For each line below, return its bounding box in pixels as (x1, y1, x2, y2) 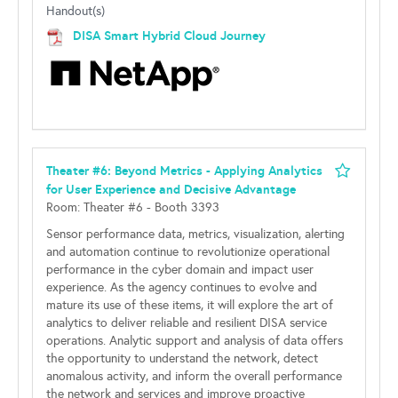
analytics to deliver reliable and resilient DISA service (46, 315, 327, 330)
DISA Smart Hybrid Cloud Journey (73, 28, 266, 44)
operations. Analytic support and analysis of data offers (46, 333, 343, 348)
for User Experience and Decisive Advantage (46, 181, 296, 197)
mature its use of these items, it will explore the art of (46, 298, 333, 313)
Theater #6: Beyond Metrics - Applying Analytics (46, 163, 322, 179)
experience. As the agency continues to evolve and (46, 280, 317, 295)
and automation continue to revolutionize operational (46, 244, 330, 259)
